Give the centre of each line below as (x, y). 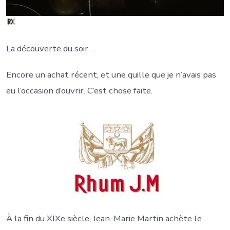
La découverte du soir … (51, 48)
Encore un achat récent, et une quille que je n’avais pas (111, 74)
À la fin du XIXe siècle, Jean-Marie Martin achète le (104, 219)
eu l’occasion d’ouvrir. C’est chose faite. (79, 90)
